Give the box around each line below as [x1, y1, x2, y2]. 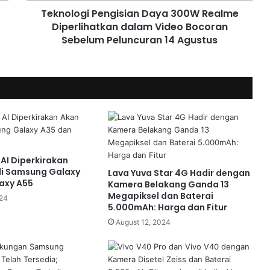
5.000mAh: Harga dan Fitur [107, 201, 227, 213]
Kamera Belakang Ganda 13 [107, 178, 229, 190]
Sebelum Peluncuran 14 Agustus [61, 33, 218, 47]
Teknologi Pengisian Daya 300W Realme [40, 6, 239, 20]
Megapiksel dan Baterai [107, 189, 213, 202]
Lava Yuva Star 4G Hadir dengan [107, 166, 250, 179]
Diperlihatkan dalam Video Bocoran [51, 19, 228, 34]
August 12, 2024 [115, 217, 171, 227]
